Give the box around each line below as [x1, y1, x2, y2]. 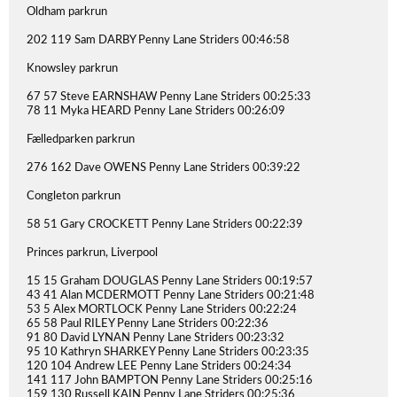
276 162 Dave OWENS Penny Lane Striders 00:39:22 [27, 162, 300, 174]
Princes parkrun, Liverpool [27, 247, 158, 259]
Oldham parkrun [27, 6, 107, 18]
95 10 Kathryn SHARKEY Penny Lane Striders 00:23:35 [27, 346, 309, 358]
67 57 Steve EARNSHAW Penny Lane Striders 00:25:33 [27, 91, 311, 103]
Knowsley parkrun [27, 63, 118, 74]
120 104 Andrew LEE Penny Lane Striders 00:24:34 [27, 361, 292, 372]
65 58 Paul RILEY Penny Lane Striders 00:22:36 [27, 318, 269, 330]
